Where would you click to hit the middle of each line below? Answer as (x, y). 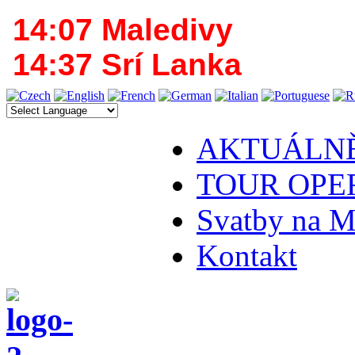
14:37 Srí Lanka (127, 65)
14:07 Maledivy (123, 30)
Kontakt (247, 256)
